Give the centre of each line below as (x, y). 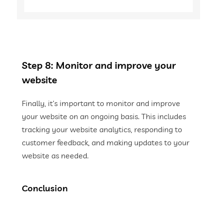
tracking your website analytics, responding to (102, 129)
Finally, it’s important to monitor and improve (101, 103)
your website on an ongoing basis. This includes (104, 116)
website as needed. (55, 155)
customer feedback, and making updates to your (106, 142)
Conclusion (45, 188)
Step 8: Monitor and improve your (99, 65)
